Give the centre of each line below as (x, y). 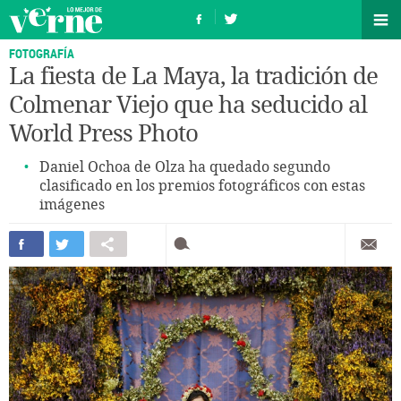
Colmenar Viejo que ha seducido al (188, 105)
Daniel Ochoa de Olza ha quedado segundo (185, 167)
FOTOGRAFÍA (42, 53)
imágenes (72, 205)
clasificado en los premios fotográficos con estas (202, 186)
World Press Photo (103, 134)
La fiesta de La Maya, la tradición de (193, 77)
